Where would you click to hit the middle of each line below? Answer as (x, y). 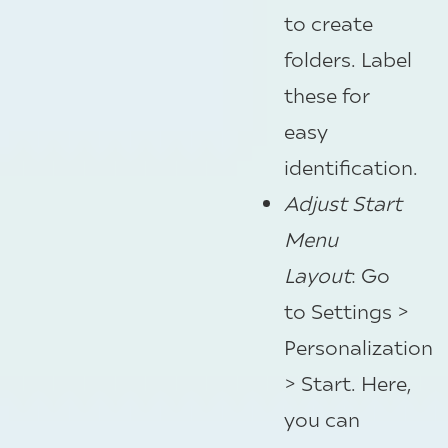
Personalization (358, 347)
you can (322, 419)
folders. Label (348, 59)
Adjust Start (343, 203)
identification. (351, 167)
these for (326, 95)
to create (328, 23)
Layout (317, 275)
